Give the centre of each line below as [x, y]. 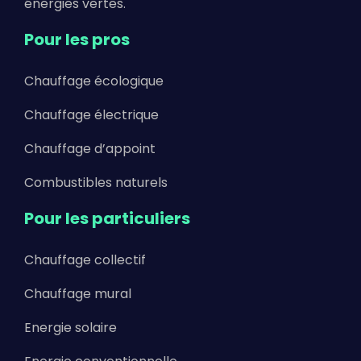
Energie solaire [71, 327]
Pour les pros [77, 39]
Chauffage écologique [94, 81]
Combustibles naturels [96, 182]
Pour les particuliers [107, 218]
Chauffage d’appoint [90, 148]
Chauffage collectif [85, 259]
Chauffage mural [78, 293]
